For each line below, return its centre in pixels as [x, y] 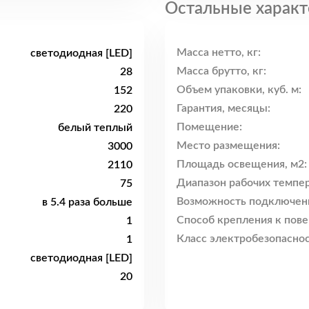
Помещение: [209, 127]
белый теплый [95, 127]
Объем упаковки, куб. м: [239, 90]
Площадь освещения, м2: [242, 165]
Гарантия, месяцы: [223, 109]
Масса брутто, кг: [221, 71]
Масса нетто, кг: [219, 53]
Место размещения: [228, 146]
